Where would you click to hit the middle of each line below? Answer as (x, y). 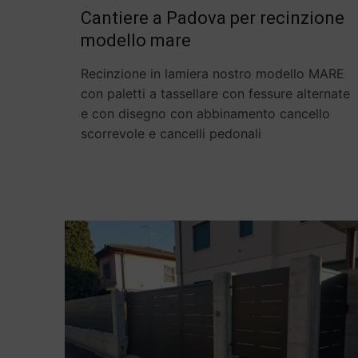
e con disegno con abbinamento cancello (206, 114)
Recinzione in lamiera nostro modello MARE (213, 74)
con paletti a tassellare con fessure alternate (216, 94)
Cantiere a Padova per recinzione (213, 18)
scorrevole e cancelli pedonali (171, 134)
